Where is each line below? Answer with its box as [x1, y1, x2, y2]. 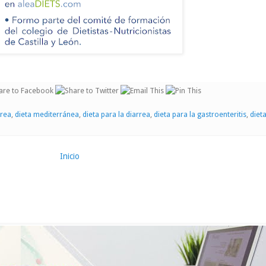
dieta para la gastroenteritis [154, 110, 246, 119]
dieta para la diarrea [83, 110, 150, 119]
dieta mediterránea [15, 110, 79, 119]
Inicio [59, 151, 80, 161]
